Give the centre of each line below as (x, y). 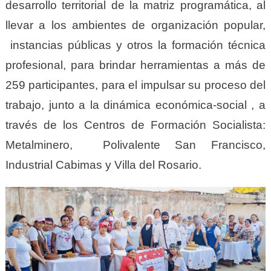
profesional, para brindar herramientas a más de (135, 65)
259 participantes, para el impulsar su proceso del (135, 85)
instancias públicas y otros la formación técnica (135, 45)
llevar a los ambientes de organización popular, (135, 25)
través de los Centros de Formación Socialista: (135, 125)
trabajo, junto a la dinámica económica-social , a (135, 105)
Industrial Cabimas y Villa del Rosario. (103, 165)
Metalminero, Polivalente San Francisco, (135, 145)
